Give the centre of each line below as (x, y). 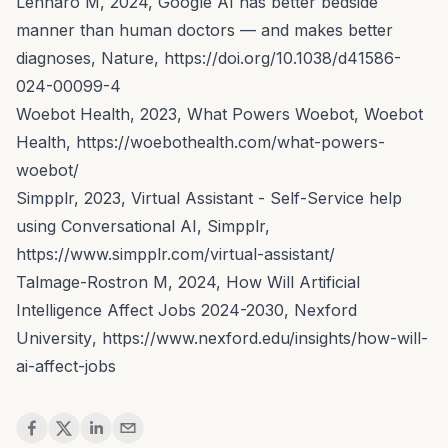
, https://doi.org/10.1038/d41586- (277, 57)
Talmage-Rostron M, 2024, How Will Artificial (188, 281)
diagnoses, (58, 57)
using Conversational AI (106, 225)
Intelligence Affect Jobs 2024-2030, (155, 309)
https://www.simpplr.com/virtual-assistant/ (175, 253)
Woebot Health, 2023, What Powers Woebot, (187, 113)
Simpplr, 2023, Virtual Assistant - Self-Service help (209, 197)
